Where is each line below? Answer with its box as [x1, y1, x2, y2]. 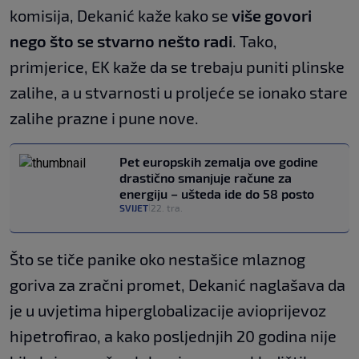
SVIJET [119, 202, 148, 213]
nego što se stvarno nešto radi [10, 31, 232, 50]
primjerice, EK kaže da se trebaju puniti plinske [10, 57, 345, 76]
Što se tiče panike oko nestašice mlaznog [10, 249, 305, 268]
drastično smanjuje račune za [119, 170, 292, 185]
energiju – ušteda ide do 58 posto [119, 186, 314, 201]
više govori [232, 6, 312, 25]
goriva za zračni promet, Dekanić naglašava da [10, 275, 345, 294]
